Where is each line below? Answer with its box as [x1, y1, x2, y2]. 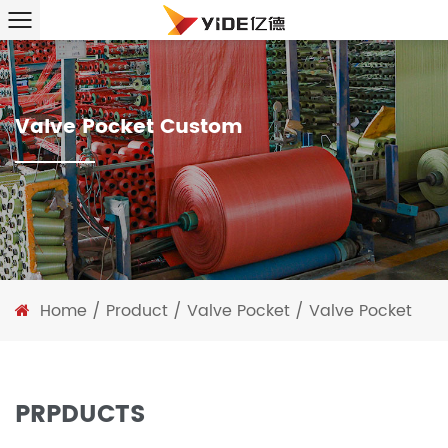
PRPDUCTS [15, 395, 146, 436]
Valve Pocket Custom [15, 111, 243, 144]
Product [106, 298, 168, 324]
